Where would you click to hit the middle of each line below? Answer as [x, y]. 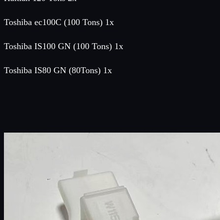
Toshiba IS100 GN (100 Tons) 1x [64, 46]
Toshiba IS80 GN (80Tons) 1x [58, 70]
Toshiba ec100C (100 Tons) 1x [59, 22]
